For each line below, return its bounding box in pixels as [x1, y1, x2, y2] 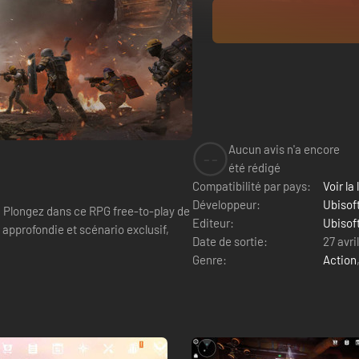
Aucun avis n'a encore [228, 142, 340, 156]
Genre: [192, 252, 227, 267]
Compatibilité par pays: [192, 179, 311, 193]
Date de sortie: [192, 234, 268, 248]
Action [323, 252, 357, 267]
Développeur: [192, 197, 260, 212]
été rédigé [228, 160, 280, 175]
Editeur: [192, 216, 234, 230]
